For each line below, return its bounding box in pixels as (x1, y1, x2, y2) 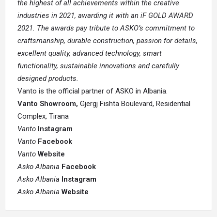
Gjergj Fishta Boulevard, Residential (78, 99, 190, 108)
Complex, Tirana (17, 112, 69, 121)
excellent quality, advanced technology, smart (17, 49, 162, 58)
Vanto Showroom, (17, 99, 78, 108)
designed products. (17, 74, 78, 83)
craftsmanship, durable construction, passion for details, (17, 36, 198, 46)
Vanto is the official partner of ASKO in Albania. (17, 87, 168, 96)
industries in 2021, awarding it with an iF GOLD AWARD (17, 11, 193, 20)
